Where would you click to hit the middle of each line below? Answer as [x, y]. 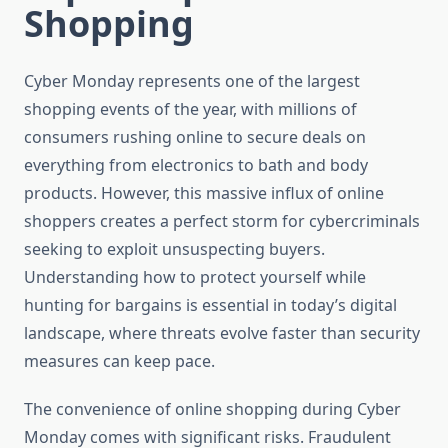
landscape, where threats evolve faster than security [222, 333]
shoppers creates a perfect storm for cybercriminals [222, 221]
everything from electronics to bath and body [196, 165]
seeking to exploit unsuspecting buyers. [174, 249]
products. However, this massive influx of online [204, 193]
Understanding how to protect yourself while [195, 277]
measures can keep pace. [119, 361]
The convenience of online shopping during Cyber [212, 409]
